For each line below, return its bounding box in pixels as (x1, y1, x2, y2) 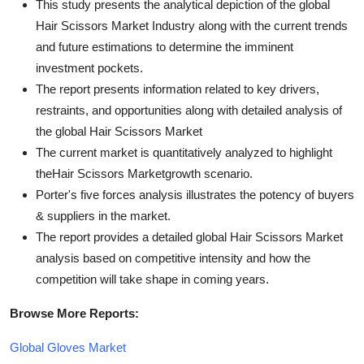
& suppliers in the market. (36, 208, 171, 223)
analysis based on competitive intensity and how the (36, 250, 310, 265)
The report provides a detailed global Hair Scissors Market (36, 229, 343, 244)
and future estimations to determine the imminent (36, 39, 293, 54)
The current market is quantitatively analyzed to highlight (36, 145, 332, 159)
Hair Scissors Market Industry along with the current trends (36, 18, 348, 32)
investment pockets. (36, 60, 143, 75)
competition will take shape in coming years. (36, 271, 269, 286)
